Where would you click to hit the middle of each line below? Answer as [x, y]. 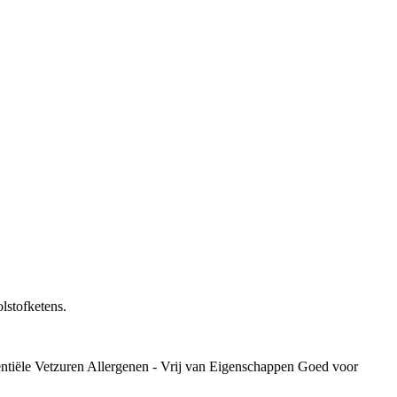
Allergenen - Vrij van [146, 366]
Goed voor [328, 366]
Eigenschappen [252, 366]
